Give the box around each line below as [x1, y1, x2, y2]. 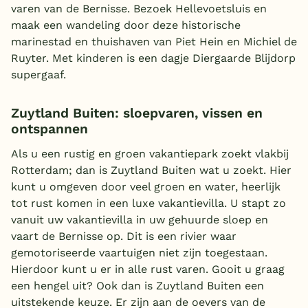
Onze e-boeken [104, 89, 186, 103]
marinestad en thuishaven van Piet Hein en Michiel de [11, 35, 297, 49]
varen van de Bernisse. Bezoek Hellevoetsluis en [11, 2, 267, 16]
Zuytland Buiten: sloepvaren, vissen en [11, 105, 263, 122]
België [115, 17, 147, 31]
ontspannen [11, 121, 88, 137]
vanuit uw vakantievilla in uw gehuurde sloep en [11, 213, 268, 227]
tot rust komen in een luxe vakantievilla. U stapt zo [11, 197, 286, 210]
